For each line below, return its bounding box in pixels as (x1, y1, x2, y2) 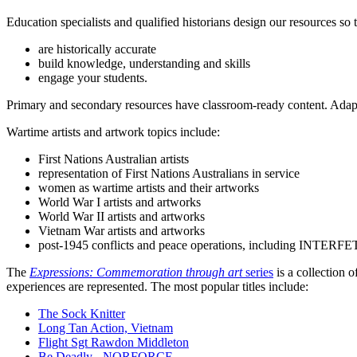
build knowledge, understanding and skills (38, 56, 250, 70)
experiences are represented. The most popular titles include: (6, 279, 308, 293)
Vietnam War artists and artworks (38, 223, 205, 237)
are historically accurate (38, 41, 156, 56)
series (242, 265, 273, 279)
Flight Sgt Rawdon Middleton (38, 335, 189, 349)
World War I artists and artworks (38, 194, 201, 209)
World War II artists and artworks (38, 209, 205, 223)
